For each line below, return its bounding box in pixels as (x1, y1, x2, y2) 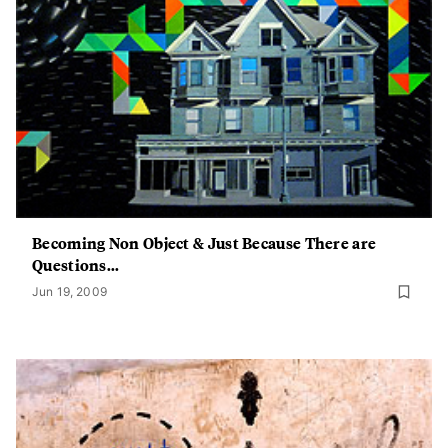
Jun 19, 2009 (32, 284, 107, 299)
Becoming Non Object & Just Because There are (32, 231, 377, 254)
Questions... (32, 253, 120, 276)
